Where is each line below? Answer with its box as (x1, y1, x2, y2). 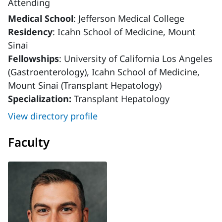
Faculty (8, 134, 50, 151)
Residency (8, 26, 53, 38)
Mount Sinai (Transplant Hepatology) (8, 79, 162, 92)
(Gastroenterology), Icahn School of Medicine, (8, 66, 200, 78)
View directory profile (8, 110, 98, 122)
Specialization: (8, 93, 74, 105)
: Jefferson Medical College (73, 12, 184, 25)
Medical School (8, 12, 73, 25)
